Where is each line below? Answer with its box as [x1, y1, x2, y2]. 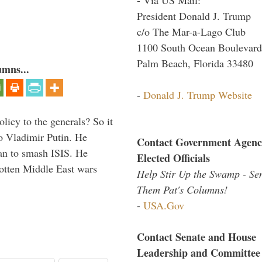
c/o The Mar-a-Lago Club [137, 24, 246, 39]
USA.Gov [143, 198, 184, 212]
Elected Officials [137, 150, 210, 166]
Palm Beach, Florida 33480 [137, 56, 253, 70]
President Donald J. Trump [137, 8, 251, 23]
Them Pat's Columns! [137, 182, 227, 196]
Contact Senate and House [137, 229, 256, 244]
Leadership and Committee [137, 244, 260, 260]
